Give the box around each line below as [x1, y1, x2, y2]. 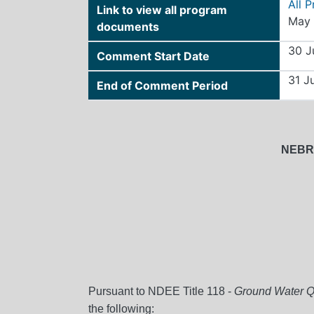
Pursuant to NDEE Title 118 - [88, 285, 234, 297]
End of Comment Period [97, 78, 228, 93]
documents [97, 19, 159, 34]
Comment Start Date [97, 48, 210, 63]
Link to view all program [97, 2, 227, 17]
